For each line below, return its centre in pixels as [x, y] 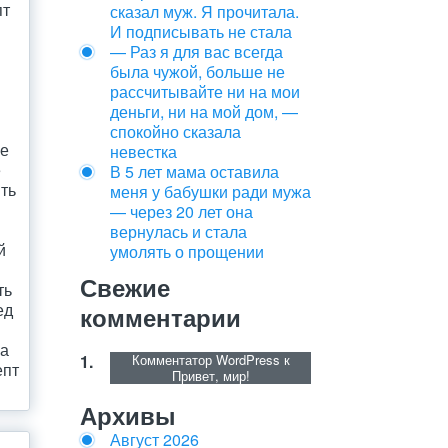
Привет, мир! [210, 375]
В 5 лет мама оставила [194, 171]
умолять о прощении [187, 251]
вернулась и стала [178, 231]
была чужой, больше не [197, 71]
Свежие [125, 287]
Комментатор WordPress [205, 359]
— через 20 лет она [181, 211]
